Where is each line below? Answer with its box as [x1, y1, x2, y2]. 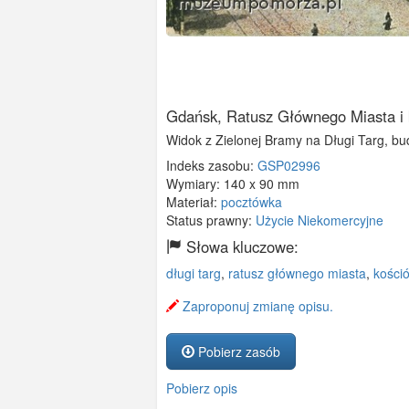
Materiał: [166, 193, 221, 212]
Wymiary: [166, 174, 224, 194]
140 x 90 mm [224, 174, 299, 194]
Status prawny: [166, 211, 256, 230]
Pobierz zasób [194, 342, 280, 362]
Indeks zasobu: [166, 156, 257, 175]
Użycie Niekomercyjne [256, 211, 383, 230]
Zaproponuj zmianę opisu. [179, 297, 333, 316]
